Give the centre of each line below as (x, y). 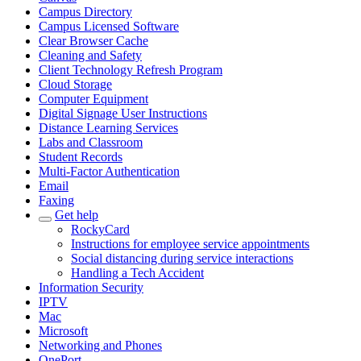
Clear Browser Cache (93, 41)
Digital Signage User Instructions (123, 113)
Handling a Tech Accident (137, 273)
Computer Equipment (93, 99)
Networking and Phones (100, 345)
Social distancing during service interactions (182, 258)
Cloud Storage (75, 84)
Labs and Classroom (91, 142)
